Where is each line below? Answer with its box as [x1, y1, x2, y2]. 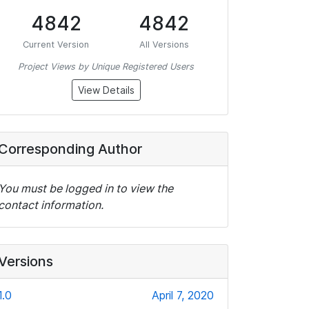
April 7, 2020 [152, 288, 214, 302]
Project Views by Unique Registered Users [18, 61, 194, 72]
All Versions [139, 39, 189, 50]
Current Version [23, 39, 89, 50]
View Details [77, 84, 134, 96]
